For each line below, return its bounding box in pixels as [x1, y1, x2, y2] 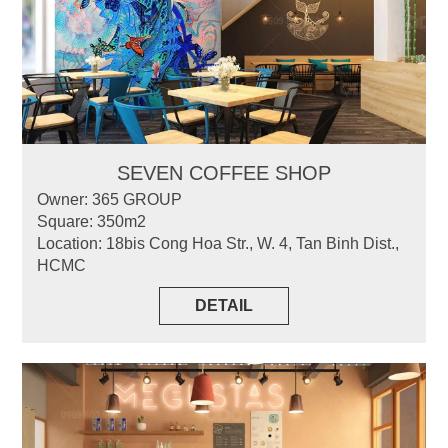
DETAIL [195, 296, 253, 314]
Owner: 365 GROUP [37, 190, 183, 208]
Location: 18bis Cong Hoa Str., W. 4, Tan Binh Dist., [37, 234, 400, 252]
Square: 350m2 [37, 212, 147, 230]
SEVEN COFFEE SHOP [117, 161, 331, 184]
